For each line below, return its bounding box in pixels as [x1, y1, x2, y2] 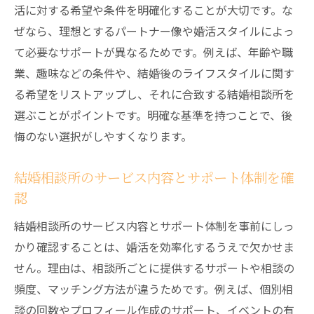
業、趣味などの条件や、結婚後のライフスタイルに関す [14, 64, 294, 81]
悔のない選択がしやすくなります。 [14, 128, 192, 144]
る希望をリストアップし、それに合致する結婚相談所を [14, 86, 294, 102]
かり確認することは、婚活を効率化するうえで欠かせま [14, 238, 294, 255]
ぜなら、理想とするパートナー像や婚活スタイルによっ [14, 22, 294, 39]
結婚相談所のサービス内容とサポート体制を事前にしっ [14, 217, 294, 234]
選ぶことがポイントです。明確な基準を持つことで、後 [14, 107, 292, 123]
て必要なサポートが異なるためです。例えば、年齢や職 [14, 43, 293, 60]
